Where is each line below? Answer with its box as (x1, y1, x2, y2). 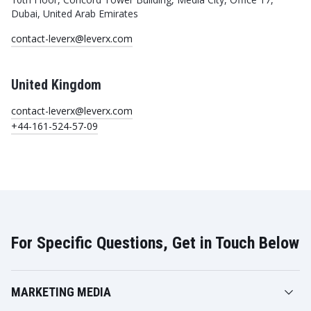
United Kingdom (11, 76, 101, 93)
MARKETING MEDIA (11, 285, 111, 299)
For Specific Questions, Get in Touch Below (11, 233, 299, 253)
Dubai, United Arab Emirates (11, 7, 138, 20)
